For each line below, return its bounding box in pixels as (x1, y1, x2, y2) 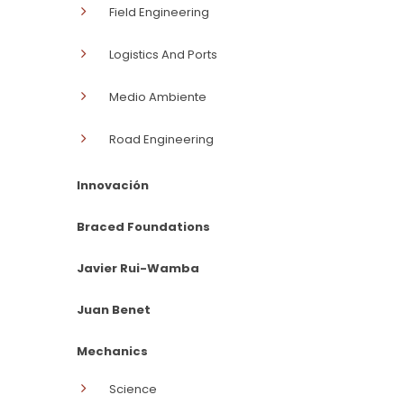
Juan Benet (77, 301, 151, 319)
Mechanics (77, 343, 148, 361)
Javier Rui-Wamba (77, 260, 199, 278)
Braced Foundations (77, 218, 210, 236)
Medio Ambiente (109, 88, 207, 106)
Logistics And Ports (109, 46, 217, 64)
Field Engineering (109, 4, 209, 22)
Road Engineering (109, 131, 214, 149)
